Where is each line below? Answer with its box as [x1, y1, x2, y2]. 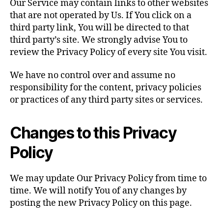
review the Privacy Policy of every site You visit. [10, 46, 207, 58]
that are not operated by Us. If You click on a [10, 9, 192, 21]
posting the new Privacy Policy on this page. [10, 197, 192, 209]
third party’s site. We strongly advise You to [10, 34, 188, 46]
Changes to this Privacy [10, 123, 177, 142]
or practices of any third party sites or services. [10, 94, 203, 106]
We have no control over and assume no [10, 70, 175, 81]
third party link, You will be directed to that [10, 22, 189, 33]
